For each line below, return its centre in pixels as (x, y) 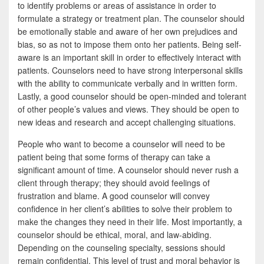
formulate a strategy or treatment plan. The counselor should (131, 18)
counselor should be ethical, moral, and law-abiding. (115, 235)
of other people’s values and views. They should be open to (128, 109)
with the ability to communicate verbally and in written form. (128, 83)
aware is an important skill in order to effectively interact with (129, 57)
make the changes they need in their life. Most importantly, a (130, 222)
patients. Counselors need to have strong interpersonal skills (130, 70)
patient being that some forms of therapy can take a (114, 157)
